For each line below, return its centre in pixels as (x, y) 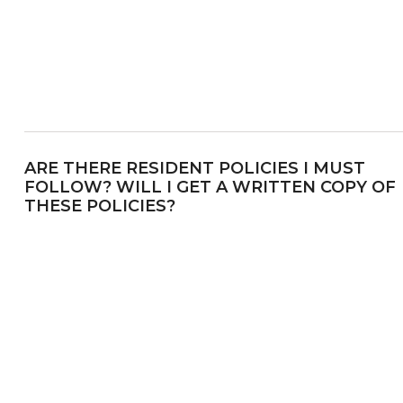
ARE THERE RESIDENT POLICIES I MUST (194, 168)
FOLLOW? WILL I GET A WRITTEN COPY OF (210, 187)
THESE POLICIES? (99, 206)
